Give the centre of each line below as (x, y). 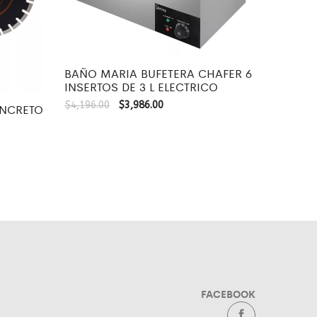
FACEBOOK (228, 294)
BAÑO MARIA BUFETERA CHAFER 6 (158, 73)
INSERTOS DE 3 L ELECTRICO (141, 86)
